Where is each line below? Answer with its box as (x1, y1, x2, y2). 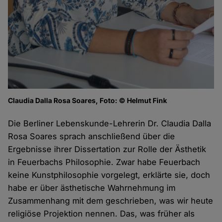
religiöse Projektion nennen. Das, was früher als (8, 209, 195, 219)
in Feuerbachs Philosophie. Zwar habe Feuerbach (8, 157, 201, 167)
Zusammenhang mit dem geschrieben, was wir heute (8, 196, 214, 206)
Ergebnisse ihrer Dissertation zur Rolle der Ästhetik (8, 144, 207, 155)
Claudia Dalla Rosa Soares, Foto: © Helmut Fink (8, 96, 167, 105)
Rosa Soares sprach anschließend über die (8, 131, 175, 142)
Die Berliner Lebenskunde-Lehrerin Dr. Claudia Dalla (8, 118, 212, 129)
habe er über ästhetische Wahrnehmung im (8, 183, 176, 193)
